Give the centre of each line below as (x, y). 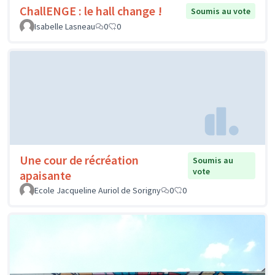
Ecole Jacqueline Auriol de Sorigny (98, 191)
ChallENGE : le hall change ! (91, 11)
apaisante (45, 176)
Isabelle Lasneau (65, 27)
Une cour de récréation (79, 160)
